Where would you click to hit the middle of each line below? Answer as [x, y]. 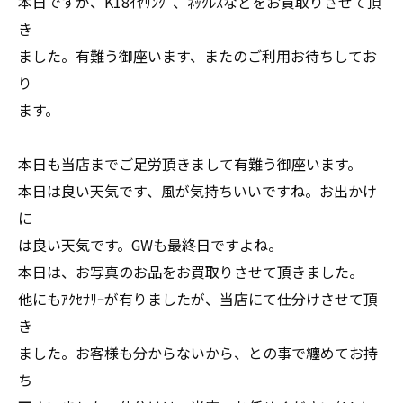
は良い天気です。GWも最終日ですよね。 [150, 245]
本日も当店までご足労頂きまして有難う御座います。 [190, 164]
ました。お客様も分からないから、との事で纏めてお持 [198, 353]
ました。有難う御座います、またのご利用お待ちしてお [197, 56]
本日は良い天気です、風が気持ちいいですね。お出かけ [197, 191]
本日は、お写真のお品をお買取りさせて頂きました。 [191, 272]
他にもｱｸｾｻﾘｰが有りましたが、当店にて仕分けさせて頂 [198, 299]
